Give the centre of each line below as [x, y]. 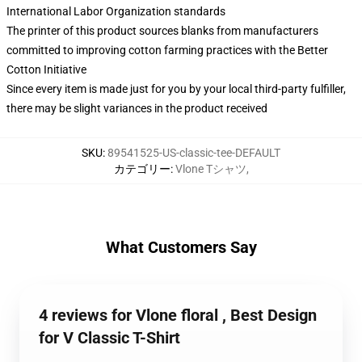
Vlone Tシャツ [210, 169]
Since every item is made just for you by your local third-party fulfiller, [176, 89]
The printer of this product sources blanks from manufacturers [162, 31]
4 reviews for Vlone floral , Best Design [178, 315]
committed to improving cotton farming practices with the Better [167, 50]
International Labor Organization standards [116, 11]
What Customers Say [181, 247]
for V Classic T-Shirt [109, 338]
